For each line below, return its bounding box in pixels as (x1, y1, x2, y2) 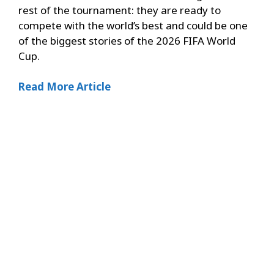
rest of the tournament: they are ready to (18, 2, 221, 17)
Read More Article (18, 80, 111, 94)
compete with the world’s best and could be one (18, 18, 248, 32)
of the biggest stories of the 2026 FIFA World (18, 33, 235, 48)
